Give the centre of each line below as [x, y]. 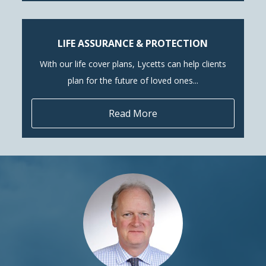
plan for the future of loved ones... [133, 80]
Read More [133, 113]
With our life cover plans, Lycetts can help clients [133, 64]
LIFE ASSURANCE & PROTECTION [133, 43]
